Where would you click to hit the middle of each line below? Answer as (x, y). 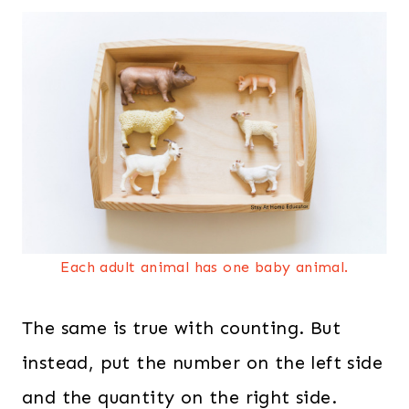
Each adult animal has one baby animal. (204, 267)
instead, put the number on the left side (202, 362)
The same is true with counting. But (181, 328)
